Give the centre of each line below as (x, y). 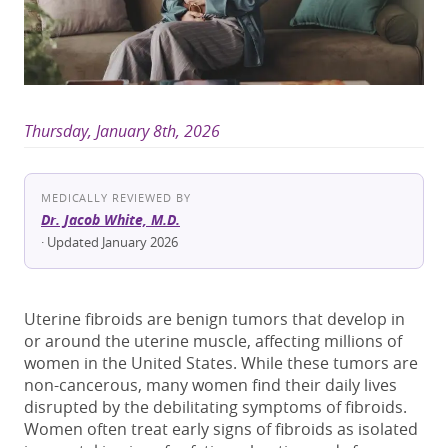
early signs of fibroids (252, 429)
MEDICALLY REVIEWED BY (116, 198)
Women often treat (98, 429)
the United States (165, 363)
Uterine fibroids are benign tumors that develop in (214, 319)
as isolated (375, 429)
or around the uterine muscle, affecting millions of (213, 341)
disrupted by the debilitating (133, 407)
